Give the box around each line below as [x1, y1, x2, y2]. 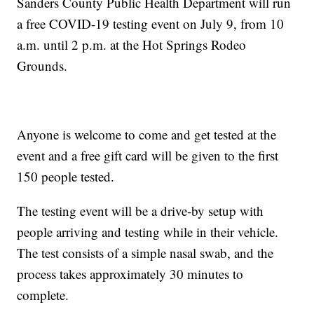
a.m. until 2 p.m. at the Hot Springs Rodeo [17, 36, 247, 54]
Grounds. [17, 57, 68, 75]
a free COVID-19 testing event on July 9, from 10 [17, 15, 285, 33]
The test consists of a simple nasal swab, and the [17, 244, 274, 262]
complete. [17, 286, 69, 304]
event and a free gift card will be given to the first [17, 146, 279, 165]
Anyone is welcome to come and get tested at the [17, 125, 277, 144]
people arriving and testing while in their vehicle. [17, 223, 279, 241]
